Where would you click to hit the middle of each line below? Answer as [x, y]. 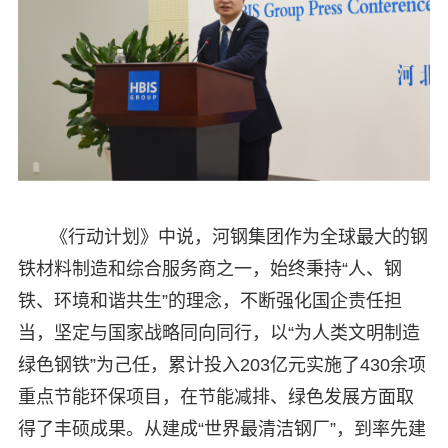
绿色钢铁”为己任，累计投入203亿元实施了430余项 [221, 365]
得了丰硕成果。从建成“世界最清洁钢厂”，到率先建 [221, 429]
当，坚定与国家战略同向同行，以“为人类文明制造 [218, 333]
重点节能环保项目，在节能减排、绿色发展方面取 [215, 397]
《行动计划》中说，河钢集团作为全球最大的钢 [238, 237]
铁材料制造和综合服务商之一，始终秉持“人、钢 [209, 269]
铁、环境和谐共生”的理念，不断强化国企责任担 [209, 301]
